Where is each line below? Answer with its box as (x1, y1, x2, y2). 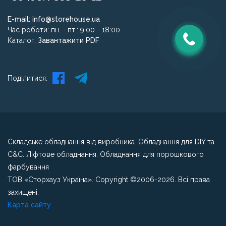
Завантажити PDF (38, 36, 99, 44)
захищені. (8, 188, 39, 196)
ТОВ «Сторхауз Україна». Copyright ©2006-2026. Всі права (8, 176, 210, 184)
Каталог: (8, 36, 38, 44)
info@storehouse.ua (32, 15, 100, 23)
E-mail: (8, 15, 32, 23)
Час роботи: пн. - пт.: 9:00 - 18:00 (8, 26, 120, 34)
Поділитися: (8, 74, 47, 82)
